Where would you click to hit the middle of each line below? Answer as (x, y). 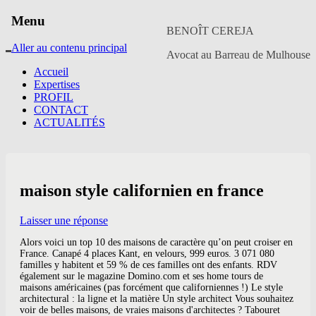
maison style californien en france (142, 191)
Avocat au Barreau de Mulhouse (238, 54)
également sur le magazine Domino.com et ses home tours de (141, 276)
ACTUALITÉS (69, 123)
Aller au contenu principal (69, 48)
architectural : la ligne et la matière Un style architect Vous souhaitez (157, 299)
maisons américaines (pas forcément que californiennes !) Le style (151, 288)
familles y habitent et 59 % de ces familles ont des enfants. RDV (148, 265)
